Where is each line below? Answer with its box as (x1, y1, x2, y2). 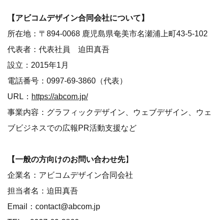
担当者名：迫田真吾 (7, 186, 78, 195)
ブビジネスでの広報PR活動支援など (7, 123, 137, 132)
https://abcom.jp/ (31, 91, 88, 101)
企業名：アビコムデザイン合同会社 (7, 170, 133, 179)
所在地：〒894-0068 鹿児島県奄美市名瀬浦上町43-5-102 (7, 28, 208, 38)
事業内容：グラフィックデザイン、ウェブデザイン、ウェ (7, 107, 212, 116)
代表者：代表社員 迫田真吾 (7, 44, 110, 54)
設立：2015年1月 (7, 60, 69, 69)
